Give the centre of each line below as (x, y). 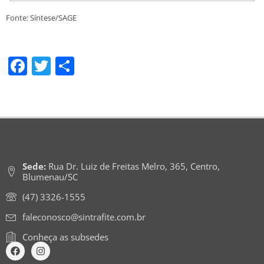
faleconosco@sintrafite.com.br (84, 217)
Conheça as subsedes (65, 237)
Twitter (81, 65)
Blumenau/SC (50, 176)
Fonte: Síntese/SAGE (41, 18)
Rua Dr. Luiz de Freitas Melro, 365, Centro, (133, 166)
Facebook (69, 65)
